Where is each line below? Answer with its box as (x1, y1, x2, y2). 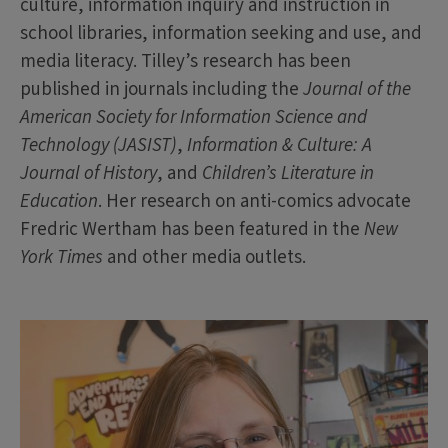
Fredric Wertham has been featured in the (20, 216, 364, 244)
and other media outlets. (103, 244, 306, 272)
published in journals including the (20, 76, 303, 104)
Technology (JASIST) (20, 132, 177, 160)
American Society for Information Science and (20, 104, 367, 132)
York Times (20, 244, 103, 272)
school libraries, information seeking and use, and (20, 20, 422, 48)
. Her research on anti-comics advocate (98, 188, 411, 216)
